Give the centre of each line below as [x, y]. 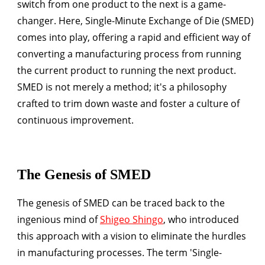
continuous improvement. [75, 120]
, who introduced [201, 219]
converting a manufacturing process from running [129, 54]
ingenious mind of [59, 219]
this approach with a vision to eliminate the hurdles [132, 236]
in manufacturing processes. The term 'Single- [119, 252]
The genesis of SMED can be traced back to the [121, 203]
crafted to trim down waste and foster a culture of [128, 103]
